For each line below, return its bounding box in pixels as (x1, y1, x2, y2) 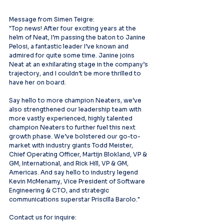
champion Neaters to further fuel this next (9, 123, 137, 131)
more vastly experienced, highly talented (9, 114, 134, 122)
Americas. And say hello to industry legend (9, 168, 139, 176)
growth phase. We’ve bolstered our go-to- (9, 132, 140, 140)
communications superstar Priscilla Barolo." (9, 195, 140, 203)
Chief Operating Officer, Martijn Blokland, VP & (9, 150, 148, 158)
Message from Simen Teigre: (9, 15, 94, 23)
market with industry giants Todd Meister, (9, 141, 134, 149)
